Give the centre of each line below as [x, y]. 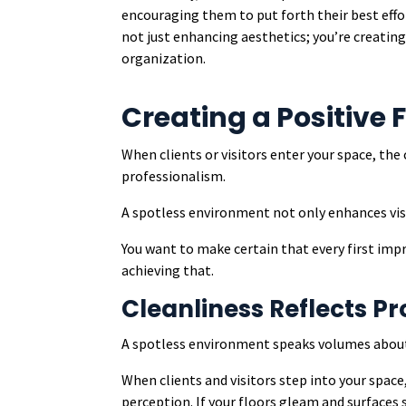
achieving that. [168, 270]
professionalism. [174, 176]
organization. [164, 58]
